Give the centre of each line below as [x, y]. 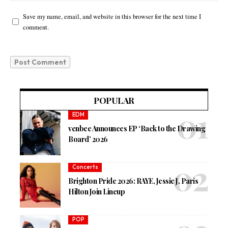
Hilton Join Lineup [97, 191]
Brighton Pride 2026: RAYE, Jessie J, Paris [133, 181]
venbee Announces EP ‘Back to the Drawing [137, 128]
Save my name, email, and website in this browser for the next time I [112, 16]
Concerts [85, 167]
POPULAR [114, 100]
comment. [36, 27]
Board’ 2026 [88, 139]
